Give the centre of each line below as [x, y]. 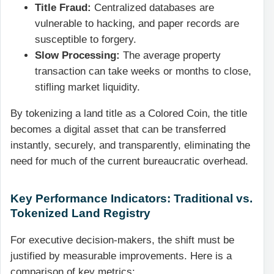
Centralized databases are [153, 8]
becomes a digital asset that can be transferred [118, 130]
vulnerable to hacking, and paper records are [137, 24]
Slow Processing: [77, 56]
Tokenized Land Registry [80, 213]
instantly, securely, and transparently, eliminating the [130, 146]
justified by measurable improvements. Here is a [121, 256]
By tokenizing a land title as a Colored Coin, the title [129, 114]
